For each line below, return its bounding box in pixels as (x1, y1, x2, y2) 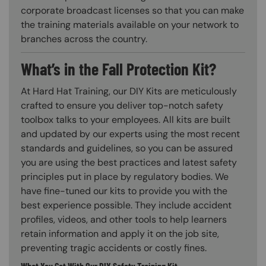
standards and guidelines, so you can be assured (21, 142, 233, 155)
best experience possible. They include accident (21, 199, 232, 212)
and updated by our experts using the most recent (21, 128, 240, 141)
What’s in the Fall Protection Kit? (21, 58, 216, 79)
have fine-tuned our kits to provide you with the (21, 185, 227, 198)
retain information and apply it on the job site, (21, 227, 219, 240)
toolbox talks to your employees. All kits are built (21, 113, 230, 126)
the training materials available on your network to (21, 18, 239, 31)
